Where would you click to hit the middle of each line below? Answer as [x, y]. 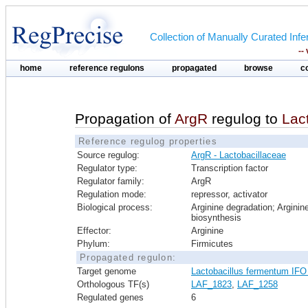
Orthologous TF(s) [113, 284]
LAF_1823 [211, 284]
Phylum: [93, 244]
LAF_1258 [257, 284]
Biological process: [115, 207]
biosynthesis [216, 218]
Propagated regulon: [128, 257]
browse [258, 68]
